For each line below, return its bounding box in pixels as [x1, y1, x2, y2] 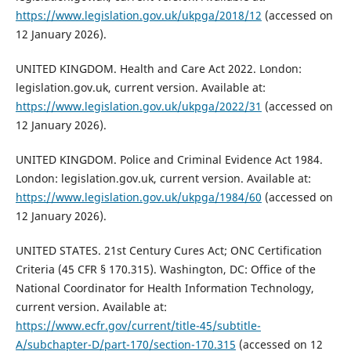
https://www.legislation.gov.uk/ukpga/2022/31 [15, 98, 262, 114]
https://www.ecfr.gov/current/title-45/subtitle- [15, 317, 261, 333]
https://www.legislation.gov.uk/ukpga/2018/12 [15, 7, 262, 23]
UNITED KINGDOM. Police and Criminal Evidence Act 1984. [15, 151, 323, 167]
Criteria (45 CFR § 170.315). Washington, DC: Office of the [15, 261, 316, 277]
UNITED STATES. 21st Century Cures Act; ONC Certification [15, 242, 322, 258]
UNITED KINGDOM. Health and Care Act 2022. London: [15, 60, 302, 76]
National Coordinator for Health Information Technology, [15, 280, 314, 295]
